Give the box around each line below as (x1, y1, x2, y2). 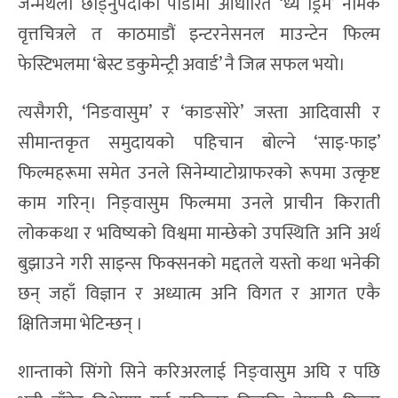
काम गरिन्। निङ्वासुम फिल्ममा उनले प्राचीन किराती (18, 188, 380, 219)
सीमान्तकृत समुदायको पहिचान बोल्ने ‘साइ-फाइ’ (18, 128, 380, 159)
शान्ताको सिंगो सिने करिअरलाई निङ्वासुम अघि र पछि (18, 357, 380, 388)
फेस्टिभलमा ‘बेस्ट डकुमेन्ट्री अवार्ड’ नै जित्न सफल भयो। (18, 50, 349, 81)
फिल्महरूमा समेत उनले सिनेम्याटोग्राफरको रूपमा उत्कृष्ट (18, 158, 380, 189)
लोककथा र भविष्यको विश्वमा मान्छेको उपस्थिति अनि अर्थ (18, 219, 380, 250)
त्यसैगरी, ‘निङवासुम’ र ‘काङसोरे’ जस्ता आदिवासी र (18, 98, 380, 129)
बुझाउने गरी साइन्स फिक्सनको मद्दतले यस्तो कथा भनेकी (18, 249, 380, 280)
